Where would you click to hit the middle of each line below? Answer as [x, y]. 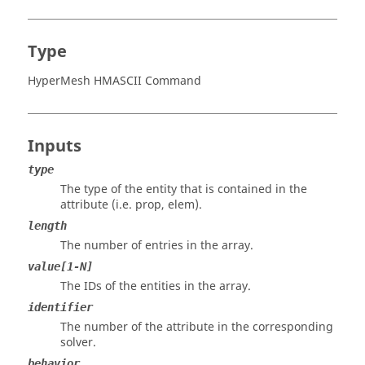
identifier [60, 307]
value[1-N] [60, 266]
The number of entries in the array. [157, 246]
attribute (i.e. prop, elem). [131, 205]
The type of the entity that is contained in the [184, 189]
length [47, 226]
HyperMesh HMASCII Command [114, 81]
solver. [78, 343]
